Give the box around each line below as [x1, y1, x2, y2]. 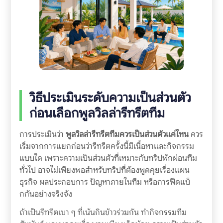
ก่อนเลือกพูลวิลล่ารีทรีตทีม [29, 105, 165, 121]
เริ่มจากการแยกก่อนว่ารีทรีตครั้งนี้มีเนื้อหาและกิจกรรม [19, 141, 194, 152]
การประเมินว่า [19, 129, 66, 140]
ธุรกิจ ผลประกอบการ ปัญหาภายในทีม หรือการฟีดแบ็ [19, 177, 190, 188]
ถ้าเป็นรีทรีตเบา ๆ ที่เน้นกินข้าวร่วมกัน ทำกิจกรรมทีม [19, 207, 187, 218]
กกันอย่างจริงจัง [19, 189, 72, 200]
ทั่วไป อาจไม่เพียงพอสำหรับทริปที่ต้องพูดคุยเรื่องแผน [19, 165, 190, 176]
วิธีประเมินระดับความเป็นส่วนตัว [29, 90, 191, 106]
